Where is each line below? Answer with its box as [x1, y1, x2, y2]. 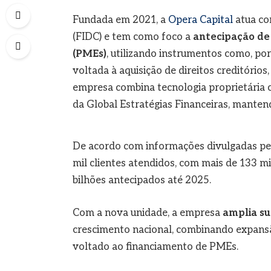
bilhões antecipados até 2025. [72, 174, 211, 187]
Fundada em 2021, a [72, 13, 168, 26]
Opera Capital [168, 13, 233, 26]
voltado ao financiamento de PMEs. [72, 241, 238, 253]
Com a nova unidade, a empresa [72, 207, 223, 219]
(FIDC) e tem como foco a [72, 30, 193, 43]
